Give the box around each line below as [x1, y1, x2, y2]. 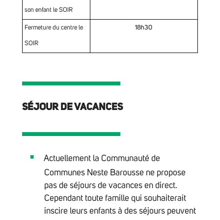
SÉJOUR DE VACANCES [22, 102, 123, 112]
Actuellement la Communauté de [44, 154, 161, 163]
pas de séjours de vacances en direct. [44, 181, 177, 191]
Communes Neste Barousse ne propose [44, 168, 186, 178]
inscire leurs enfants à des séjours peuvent [44, 207, 196, 216]
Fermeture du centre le [24, 24, 83, 31]
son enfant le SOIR [24, 6, 73, 13]
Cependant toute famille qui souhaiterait [44, 194, 186, 203]
